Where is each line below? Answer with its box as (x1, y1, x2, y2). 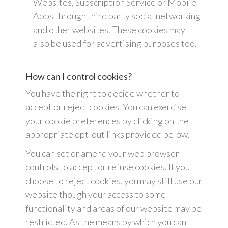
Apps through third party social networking (33, 10, 201, 22)
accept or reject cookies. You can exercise (25, 101, 186, 113)
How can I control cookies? (25, 71, 132, 82)
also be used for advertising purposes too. (33, 38, 197, 49)
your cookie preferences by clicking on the (25, 115, 189, 127)
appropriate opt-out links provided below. (25, 129, 190, 140)
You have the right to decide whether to (25, 88, 180, 99)
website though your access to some (25, 189, 166, 201)
